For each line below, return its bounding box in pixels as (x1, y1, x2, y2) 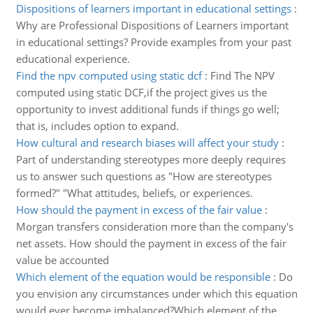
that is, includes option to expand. (15, 119, 179, 133)
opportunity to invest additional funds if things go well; (15, 102, 279, 116)
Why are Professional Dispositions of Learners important (15, 18, 289, 32)
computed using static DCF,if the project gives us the (15, 85, 267, 99)
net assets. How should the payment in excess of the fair (15, 236, 286, 250)
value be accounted (15, 253, 109, 267)
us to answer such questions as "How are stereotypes (15, 169, 272, 183)
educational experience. (15, 52, 130, 66)
